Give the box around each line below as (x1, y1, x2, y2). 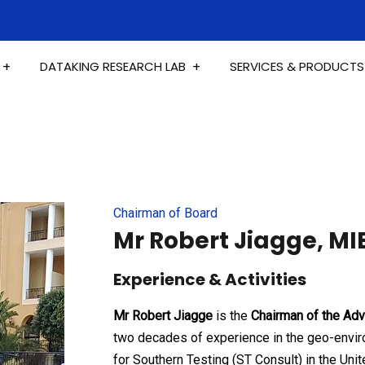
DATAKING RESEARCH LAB (40, 58, 186, 75)
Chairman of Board (113, 205, 218, 221)
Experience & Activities (113, 268, 306, 291)
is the (213, 308, 251, 323)
